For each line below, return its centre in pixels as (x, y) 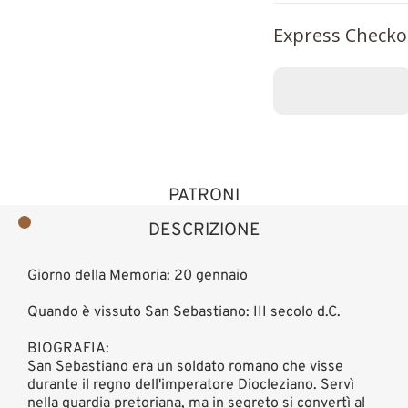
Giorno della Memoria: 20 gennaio (138, 276)
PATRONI (204, 195)
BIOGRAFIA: (68, 349)
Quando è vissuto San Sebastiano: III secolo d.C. (184, 313)
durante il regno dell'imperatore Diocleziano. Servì (191, 386)
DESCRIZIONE (204, 231)
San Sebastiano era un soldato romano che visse (185, 367)
